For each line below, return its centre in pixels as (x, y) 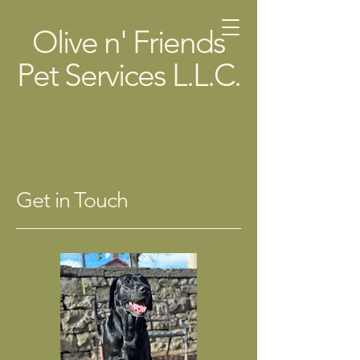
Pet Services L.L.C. (129, 75)
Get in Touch (72, 200)
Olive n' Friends (129, 42)
